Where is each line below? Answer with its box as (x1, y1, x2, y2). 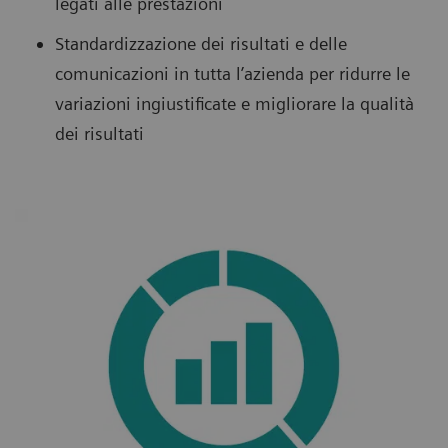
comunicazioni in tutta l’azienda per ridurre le (55, 62, 410, 84)
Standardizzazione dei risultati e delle (55, 32, 347, 54)
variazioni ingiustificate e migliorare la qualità (55, 92, 414, 114)
